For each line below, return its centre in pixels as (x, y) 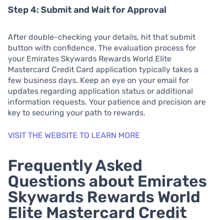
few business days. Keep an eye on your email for (98, 81)
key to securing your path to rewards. (77, 113)
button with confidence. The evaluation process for (102, 48)
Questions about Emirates (107, 181)
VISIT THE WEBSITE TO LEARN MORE (74, 136)
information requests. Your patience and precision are (107, 102)
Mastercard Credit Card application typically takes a (103, 70)
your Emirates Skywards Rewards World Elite (90, 59)
